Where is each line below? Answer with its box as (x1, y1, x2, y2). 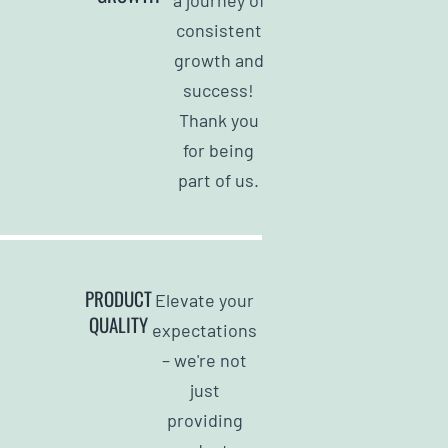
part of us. (178, 168, 259, 191)
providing (166, 408, 243, 431)
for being (183, 138, 254, 161)
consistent (175, 18, 262, 41)
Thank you (178, 108, 259, 131)
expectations (152, 318, 257, 341)
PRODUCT (85, 283, 152, 312)
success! (183, 78, 254, 101)
